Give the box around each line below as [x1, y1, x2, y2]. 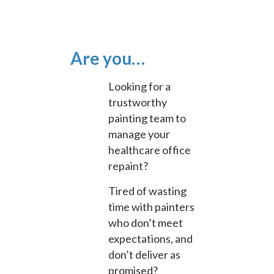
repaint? [108, 158, 148, 172]
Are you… [70, 47, 145, 68]
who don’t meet [108, 215, 183, 229]
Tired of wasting [108, 183, 187, 198]
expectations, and [108, 231, 193, 245]
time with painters [108, 199, 194, 213]
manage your [108, 127, 170, 141]
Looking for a [108, 79, 171, 93]
